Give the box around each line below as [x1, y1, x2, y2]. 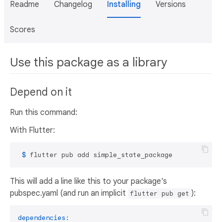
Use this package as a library [10, 55, 167, 70]
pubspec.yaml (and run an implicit [10, 188, 128, 199]
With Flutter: [10, 125, 55, 136]
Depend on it [10, 86, 72, 99]
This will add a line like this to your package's [10, 176, 167, 187]
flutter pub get [130, 189, 189, 198]
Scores [10, 25, 35, 35]
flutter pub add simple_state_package [30, 151, 172, 160]
